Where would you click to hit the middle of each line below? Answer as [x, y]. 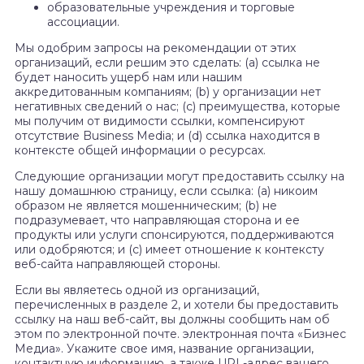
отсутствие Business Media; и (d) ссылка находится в [167, 136]
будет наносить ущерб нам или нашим [128, 78]
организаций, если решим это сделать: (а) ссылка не [167, 63]
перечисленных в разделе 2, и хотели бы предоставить [176, 305]
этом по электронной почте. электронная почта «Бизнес [180, 334]
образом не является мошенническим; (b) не [146, 206]
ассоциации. [83, 22]
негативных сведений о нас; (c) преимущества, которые [178, 107]
